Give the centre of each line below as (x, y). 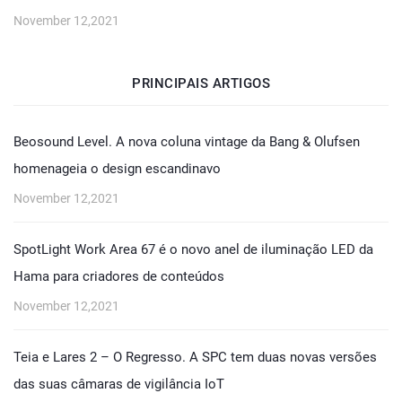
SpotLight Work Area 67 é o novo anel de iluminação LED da (193, 249)
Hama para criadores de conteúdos (119, 276)
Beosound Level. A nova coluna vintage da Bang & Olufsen (187, 142)
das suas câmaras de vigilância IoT (119, 384)
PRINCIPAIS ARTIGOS (201, 83)
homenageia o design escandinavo (117, 169)
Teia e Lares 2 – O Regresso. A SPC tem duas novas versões (195, 357)
